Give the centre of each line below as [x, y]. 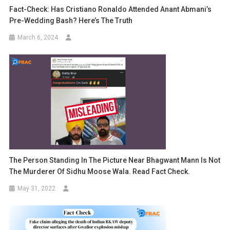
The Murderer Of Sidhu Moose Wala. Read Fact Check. [100, 171]
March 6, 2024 [38, 38]
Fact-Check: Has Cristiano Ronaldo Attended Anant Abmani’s [111, 9]
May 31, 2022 [37, 188]
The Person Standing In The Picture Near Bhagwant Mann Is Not [115, 160]
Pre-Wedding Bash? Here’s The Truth [71, 21]
